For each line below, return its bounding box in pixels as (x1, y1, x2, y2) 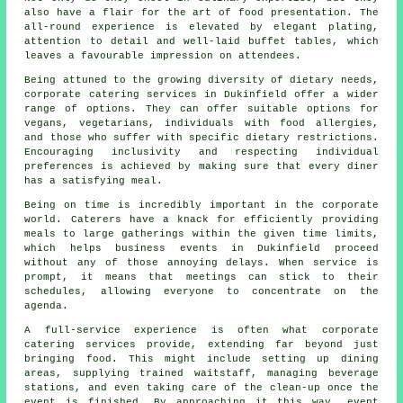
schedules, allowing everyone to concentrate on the (24, 285, 379, 297)
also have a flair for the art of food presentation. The (24, 6, 379, 18)
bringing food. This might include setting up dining (24, 353, 379, 364)
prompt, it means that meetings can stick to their (24, 271, 379, 282)
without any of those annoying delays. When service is (24, 256, 379, 268)
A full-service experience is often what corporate (24, 324, 379, 336)
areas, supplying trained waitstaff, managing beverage (24, 367, 379, 379)
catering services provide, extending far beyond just (24, 338, 379, 350)
